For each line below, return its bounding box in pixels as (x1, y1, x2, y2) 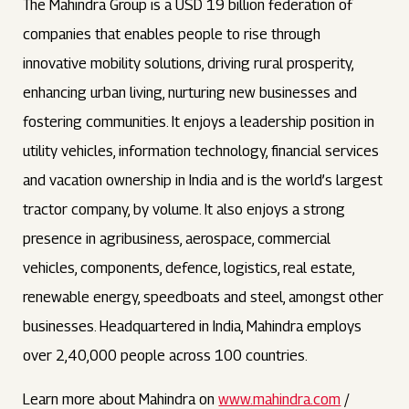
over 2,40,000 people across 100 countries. (23, 347, 309, 364)
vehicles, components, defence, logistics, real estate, (23, 259, 355, 277)
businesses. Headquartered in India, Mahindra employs (23, 318, 362, 335)
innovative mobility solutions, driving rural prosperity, (23, 55, 354, 72)
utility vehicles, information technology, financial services (23, 142, 380, 160)
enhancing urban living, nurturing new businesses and (23, 84, 358, 101)
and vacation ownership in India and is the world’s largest (23, 172, 383, 189)
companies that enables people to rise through (23, 26, 321, 43)
